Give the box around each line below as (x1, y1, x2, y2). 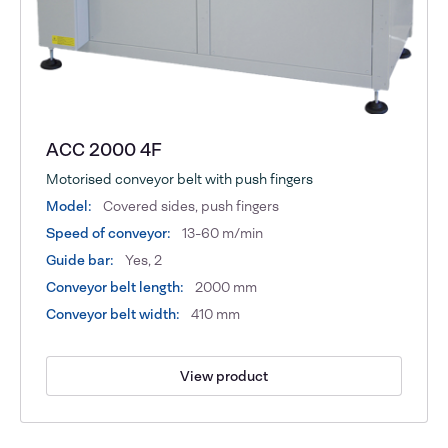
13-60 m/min (179, 224, 264, 243)
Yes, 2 (122, 251, 163, 270)
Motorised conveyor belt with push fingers (46, 170, 314, 189)
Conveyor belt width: (46, 305, 181, 324)
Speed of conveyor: (46, 224, 172, 243)
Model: (46, 197, 93, 216)
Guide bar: (46, 251, 115, 270)
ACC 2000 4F (46, 138, 163, 163)
